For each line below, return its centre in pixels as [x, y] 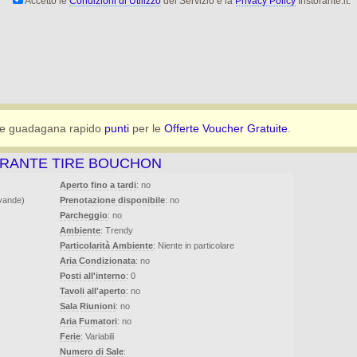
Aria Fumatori [88, 321]
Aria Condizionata [98, 261]
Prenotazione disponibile [112, 200]
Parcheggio [84, 215]
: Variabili [97, 336]
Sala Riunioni [88, 306]
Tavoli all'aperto [93, 291]
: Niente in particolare [194, 245]
